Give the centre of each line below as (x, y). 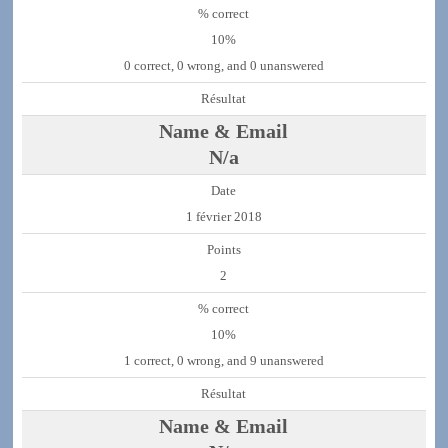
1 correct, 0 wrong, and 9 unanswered (223, 361)
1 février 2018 (223, 217)
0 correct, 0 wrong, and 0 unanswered (223, 66)
